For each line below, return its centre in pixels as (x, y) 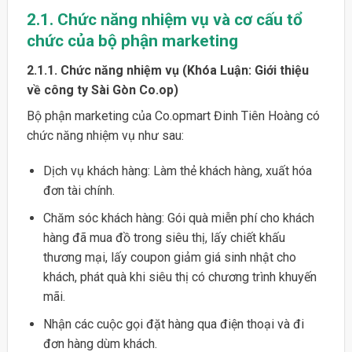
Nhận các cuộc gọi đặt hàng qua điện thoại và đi (173, 324)
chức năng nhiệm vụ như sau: (105, 135)
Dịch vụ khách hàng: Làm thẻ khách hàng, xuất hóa (177, 171)
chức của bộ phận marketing (132, 41)
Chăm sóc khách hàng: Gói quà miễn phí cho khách (178, 218)
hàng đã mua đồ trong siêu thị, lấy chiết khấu (164, 238)
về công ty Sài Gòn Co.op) (102, 90)
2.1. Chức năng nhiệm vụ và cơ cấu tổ (164, 20)
